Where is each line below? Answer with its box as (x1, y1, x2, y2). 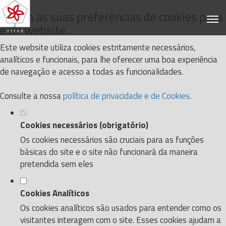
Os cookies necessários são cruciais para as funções (20, 133, 204, 146)
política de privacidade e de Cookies (63, 89, 190, 102)
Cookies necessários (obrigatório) (20, 119, 148, 132)
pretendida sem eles (20, 157, 93, 171)
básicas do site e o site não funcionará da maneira (20, 145, 198, 158)
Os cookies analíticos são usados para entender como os (20, 201, 221, 214)
